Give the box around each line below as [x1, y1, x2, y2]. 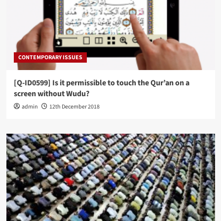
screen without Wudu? [13, 88, 89, 100]
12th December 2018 [49, 103, 100, 111]
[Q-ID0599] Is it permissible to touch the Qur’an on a [13, 77, 189, 89]
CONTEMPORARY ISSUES [18, 53, 82, 62]
